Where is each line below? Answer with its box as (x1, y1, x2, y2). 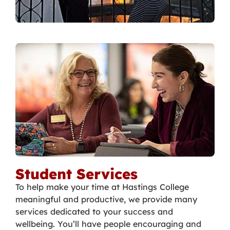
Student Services (15, 165, 138, 183)
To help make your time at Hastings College (15, 182, 189, 193)
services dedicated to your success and (15, 206, 173, 217)
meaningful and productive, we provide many (15, 194, 197, 205)
